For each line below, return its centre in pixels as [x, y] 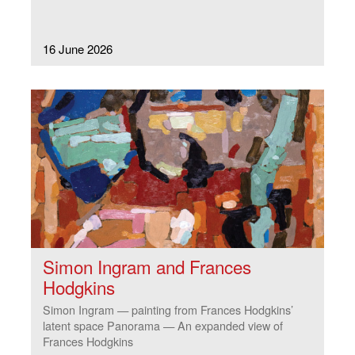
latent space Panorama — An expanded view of [163, 326]
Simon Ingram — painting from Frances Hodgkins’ [168, 310]
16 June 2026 [78, 48]
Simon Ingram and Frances [147, 266]
